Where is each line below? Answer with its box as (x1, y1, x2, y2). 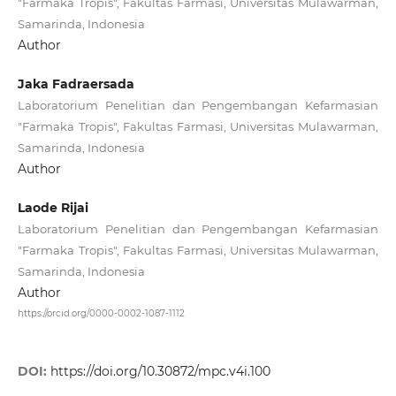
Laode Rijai (17, 200, 88, 217)
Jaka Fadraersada (17, 76, 134, 92)
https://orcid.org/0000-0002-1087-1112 (17, 307, 185, 319)
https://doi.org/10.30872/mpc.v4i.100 (49, 362, 270, 379)
